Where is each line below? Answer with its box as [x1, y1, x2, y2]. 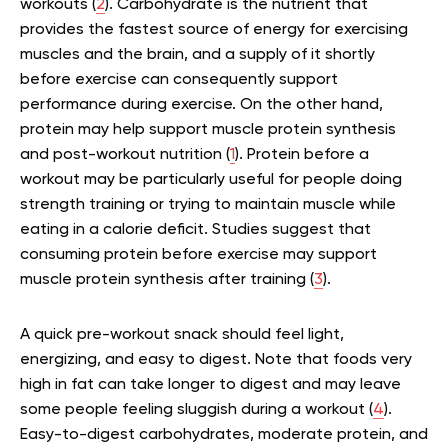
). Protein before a [235, 147, 369, 163]
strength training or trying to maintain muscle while [20, 197, 396, 213]
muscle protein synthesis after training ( [20, 272, 314, 288]
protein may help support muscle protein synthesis [20, 122, 396, 138]
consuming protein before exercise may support [20, 247, 377, 263]
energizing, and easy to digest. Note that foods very [20, 352, 412, 368]
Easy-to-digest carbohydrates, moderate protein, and [20, 427, 428, 443]
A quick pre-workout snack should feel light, [20, 327, 344, 343]
